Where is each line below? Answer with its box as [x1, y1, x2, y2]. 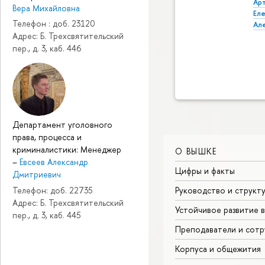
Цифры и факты [175, 164, 235, 176]
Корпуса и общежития [175, 243, 261, 254]
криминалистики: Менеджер [12, 144, 121, 156]
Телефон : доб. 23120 [12, 18, 95, 30]
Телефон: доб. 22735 [12, 184, 93, 196]
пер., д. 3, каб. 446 [12, 43, 81, 54]
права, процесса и [12, 131, 82, 143]
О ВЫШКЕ [175, 145, 217, 157]
